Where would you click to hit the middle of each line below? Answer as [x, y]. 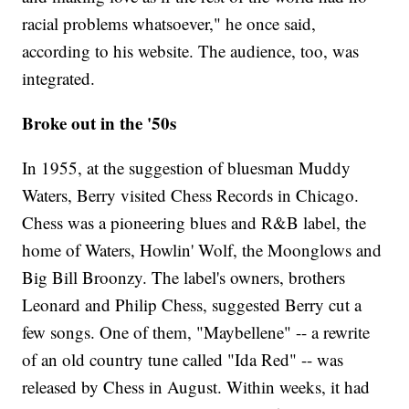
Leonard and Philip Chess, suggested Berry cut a [192, 305]
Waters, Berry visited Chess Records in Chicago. [191, 195]
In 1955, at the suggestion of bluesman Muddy [187, 168]
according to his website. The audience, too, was [191, 51]
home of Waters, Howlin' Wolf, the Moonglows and [202, 250]
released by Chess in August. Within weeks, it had [196, 387]
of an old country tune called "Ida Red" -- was [183, 360]
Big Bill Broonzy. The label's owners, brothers [184, 278]
